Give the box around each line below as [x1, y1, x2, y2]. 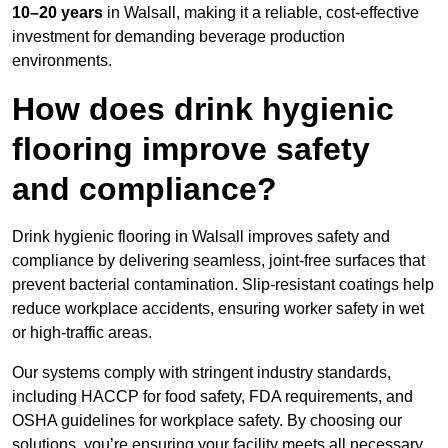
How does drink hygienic [12, 91, 394, 128]
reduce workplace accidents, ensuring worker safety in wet [12, 300, 424, 318]
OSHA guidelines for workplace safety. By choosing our [12, 412, 402, 430]
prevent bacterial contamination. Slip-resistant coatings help [12, 276, 434, 294]
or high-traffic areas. [12, 324, 152, 342]
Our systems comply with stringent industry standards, [12, 364, 391, 382]
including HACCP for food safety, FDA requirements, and [12, 388, 413, 406]
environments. [12, 52, 112, 70]
